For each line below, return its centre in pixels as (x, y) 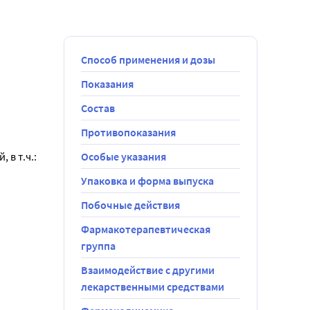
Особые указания (124, 156)
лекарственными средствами (153, 286)
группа (98, 246)
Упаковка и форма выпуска (147, 181)
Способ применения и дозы (148, 60)
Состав (98, 108)
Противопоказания (128, 132)
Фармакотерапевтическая (146, 229)
